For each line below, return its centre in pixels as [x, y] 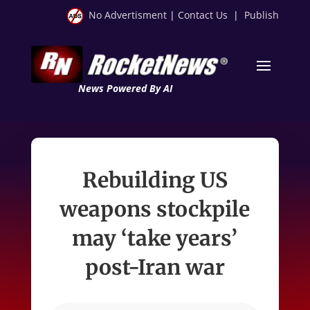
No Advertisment [128, 15]
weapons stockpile [155, 209]
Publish [262, 15]
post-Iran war [155, 267]
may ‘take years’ [155, 238]
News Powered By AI [125, 88]
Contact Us [203, 15]
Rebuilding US [155, 180]
